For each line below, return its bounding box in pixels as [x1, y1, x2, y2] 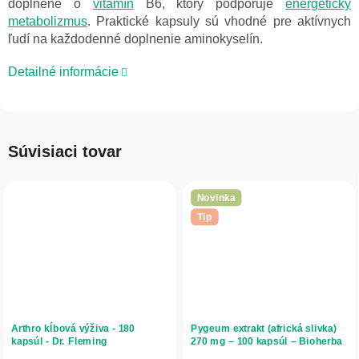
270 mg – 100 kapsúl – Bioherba [191, 335, 343, 347]
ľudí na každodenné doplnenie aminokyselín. [8, 32, 263, 46]
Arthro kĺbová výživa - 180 [11, 322, 135, 334]
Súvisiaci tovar [8, 143, 122, 161]
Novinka [196, 191, 236, 204]
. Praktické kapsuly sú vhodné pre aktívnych [87, 14, 351, 29]
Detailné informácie [8, 65, 119, 79]
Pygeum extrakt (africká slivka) [191, 322, 337, 334]
